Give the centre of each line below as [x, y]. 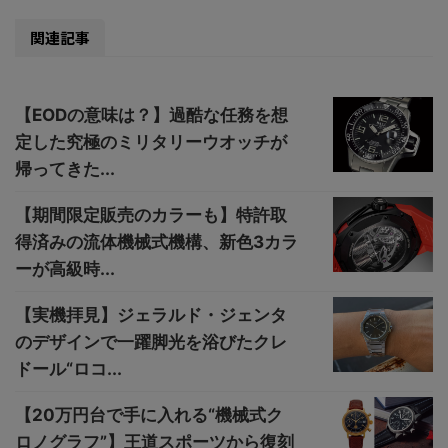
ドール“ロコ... [68, 368]
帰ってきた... [65, 168]
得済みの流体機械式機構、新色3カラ [156, 241]
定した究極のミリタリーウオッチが [151, 141]
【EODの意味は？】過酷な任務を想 [151, 114]
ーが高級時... [65, 268]
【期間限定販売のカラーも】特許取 [151, 214]
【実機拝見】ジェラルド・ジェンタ [151, 314]
